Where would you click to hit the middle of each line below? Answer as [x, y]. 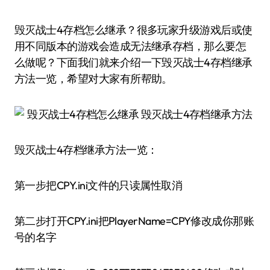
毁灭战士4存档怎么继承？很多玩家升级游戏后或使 [20, 30]
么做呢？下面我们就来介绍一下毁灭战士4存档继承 [133, 62]
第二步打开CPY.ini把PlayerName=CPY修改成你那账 [134, 221]
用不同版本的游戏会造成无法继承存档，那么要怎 [130, 46]
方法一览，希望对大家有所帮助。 [93, 79]
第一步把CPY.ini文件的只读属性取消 [99, 185]
